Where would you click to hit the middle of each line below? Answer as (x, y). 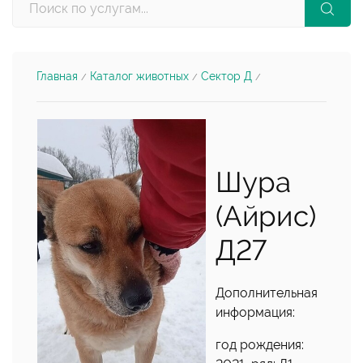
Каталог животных (139, 76)
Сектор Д (226, 76)
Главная (57, 76)
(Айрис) (266, 216)
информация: (255, 312)
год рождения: (260, 345)
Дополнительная (267, 293)
